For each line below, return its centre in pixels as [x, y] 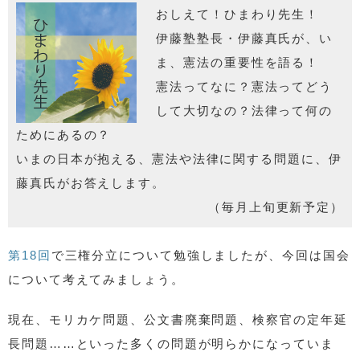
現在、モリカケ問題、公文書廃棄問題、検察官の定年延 [178, 319]
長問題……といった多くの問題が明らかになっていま [171, 343]
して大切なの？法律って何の [245, 110]
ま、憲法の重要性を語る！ [238, 62]
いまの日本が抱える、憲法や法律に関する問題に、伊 [179, 158]
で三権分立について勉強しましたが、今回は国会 [200, 255]
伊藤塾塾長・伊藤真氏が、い [245, 38]
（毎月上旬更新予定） [276, 207]
